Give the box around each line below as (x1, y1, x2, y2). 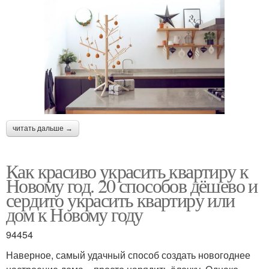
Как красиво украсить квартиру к (6, 157, 249, 184)
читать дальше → (13, 124, 73, 133)
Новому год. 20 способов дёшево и (6, 172, 258, 198)
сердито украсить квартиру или (6, 186, 235, 213)
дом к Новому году (6, 201, 143, 227)
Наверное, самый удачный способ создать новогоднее (6, 247, 250, 262)
